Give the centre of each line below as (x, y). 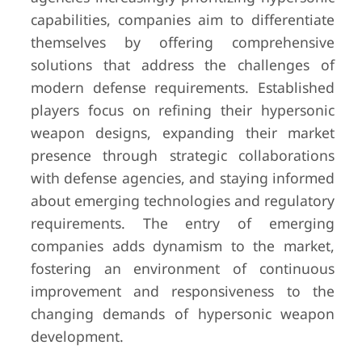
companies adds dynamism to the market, (183, 246)
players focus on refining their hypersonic (183, 110)
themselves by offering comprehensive (183, 42)
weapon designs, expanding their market (183, 133)
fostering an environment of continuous (183, 268)
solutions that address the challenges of (183, 65)
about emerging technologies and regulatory (183, 200)
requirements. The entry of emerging (183, 223)
